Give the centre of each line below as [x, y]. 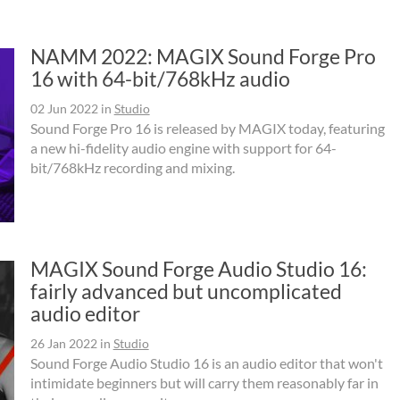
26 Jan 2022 [63, 343]
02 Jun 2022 [64, 108]
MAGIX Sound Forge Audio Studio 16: [198, 268]
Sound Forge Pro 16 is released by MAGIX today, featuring [207, 128]
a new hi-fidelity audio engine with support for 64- [183, 147]
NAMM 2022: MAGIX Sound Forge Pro [203, 56]
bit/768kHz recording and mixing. [132, 167]
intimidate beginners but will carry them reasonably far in [204, 382]
